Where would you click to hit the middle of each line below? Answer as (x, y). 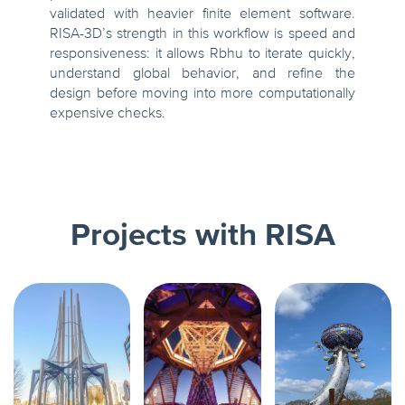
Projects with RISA (202, 237)
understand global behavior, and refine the (202, 75)
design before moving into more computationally (202, 94)
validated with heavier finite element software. (202, 15)
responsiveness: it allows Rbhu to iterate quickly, (202, 55)
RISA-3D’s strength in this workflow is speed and (202, 35)
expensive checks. (108, 114)
